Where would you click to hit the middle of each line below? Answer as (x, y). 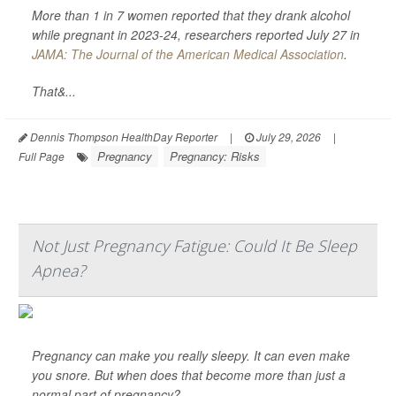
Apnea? (59, 270)
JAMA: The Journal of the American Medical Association (188, 54)
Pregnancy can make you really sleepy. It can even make (191, 355)
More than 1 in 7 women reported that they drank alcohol (191, 15)
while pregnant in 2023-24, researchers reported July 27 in (196, 34)
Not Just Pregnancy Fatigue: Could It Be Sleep (194, 246)
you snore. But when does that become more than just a (189, 375)
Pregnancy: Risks (215, 156)
